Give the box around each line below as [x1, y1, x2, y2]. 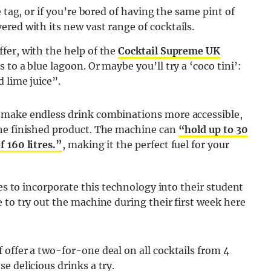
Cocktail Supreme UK [118, 45, 221, 57]
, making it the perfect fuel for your [62, 139, 229, 151]
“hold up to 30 [178, 123, 248, 136]
